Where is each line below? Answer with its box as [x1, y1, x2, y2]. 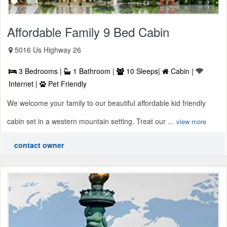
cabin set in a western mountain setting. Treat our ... [7, 116, 174, 127]
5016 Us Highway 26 [15, 45, 81, 55]
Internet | [9, 79, 40, 89]
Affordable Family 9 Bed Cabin [7, 23, 169, 41]
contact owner [14, 140, 64, 150]
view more [176, 117, 206, 127]
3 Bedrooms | [17, 66, 64, 77]
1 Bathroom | [71, 66, 117, 77]
